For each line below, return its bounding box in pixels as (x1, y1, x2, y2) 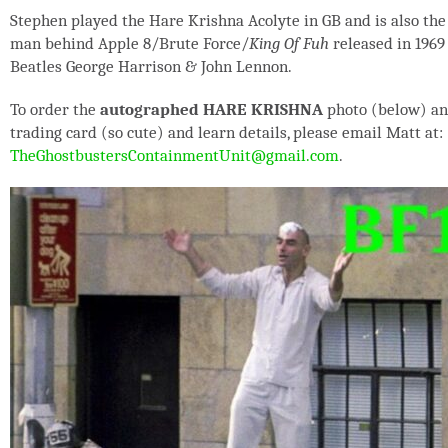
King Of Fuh (249, 34, 329, 53)
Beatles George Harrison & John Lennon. (10, 57, 292, 76)
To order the (10, 100, 100, 119)
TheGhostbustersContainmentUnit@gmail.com (10, 146, 339, 165)
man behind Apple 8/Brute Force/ (10, 34, 249, 53)
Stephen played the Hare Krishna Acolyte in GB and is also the (10, 11, 446, 30)
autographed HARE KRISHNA (100, 100, 323, 119)
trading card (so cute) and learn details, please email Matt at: (10, 123, 443, 142)
